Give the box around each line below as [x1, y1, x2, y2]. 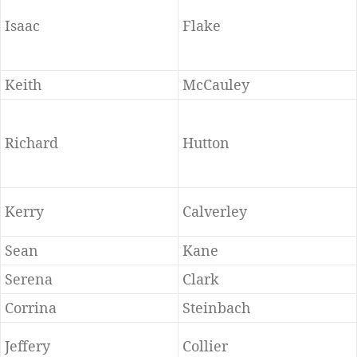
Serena [5, 269, 53, 289]
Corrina [5, 298, 57, 318]
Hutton [182, 133, 230, 153]
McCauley [182, 75, 250, 95]
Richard [5, 133, 59, 153]
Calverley [182, 202, 248, 222]
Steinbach [182, 298, 251, 318]
